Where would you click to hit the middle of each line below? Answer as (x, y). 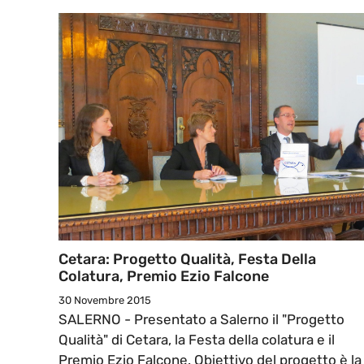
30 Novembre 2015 (105, 301)
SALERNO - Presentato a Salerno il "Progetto (201, 320)
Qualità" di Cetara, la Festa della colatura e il (197, 340)
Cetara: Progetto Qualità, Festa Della (187, 260)
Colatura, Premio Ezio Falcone (164, 277)
